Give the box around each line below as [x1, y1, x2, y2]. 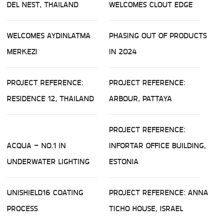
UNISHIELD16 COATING [7, 186, 83, 199]
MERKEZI [7, 46, 37, 58]
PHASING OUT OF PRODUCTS [109, 30, 207, 42]
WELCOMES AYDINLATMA [7, 30, 91, 42]
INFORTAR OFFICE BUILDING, [109, 139, 206, 152]
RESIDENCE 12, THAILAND [7, 93, 94, 105]
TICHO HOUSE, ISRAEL [109, 202, 183, 215]
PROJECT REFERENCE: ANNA [109, 186, 208, 199]
